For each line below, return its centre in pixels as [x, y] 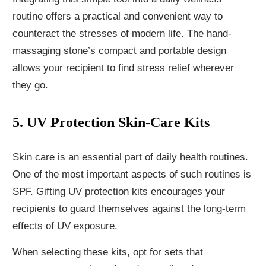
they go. [30, 85]
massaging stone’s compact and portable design [119, 51]
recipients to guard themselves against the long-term [129, 209]
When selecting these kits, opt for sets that [108, 252]
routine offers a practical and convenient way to [118, 17]
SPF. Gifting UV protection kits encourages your [119, 192]
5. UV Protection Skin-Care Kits [111, 123]
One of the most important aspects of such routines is [132, 175]
